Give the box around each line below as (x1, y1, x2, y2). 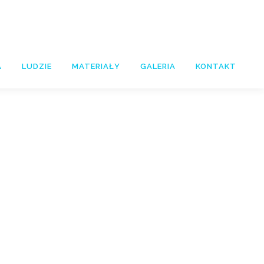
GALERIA (140, 62, 176, 71)
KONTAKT (196, 62, 236, 71)
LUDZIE (22, 62, 52, 71)
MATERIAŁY (72, 62, 120, 71)
